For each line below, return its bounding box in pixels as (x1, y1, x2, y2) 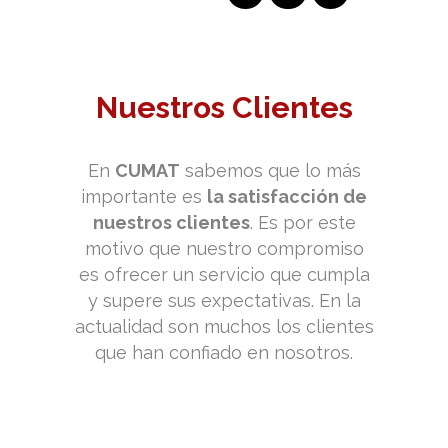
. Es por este (249, 211, 356, 233)
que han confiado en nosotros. (95, 341, 353, 363)
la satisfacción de (207, 185, 367, 207)
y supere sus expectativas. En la (87, 289, 361, 311)
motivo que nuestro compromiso (84, 237, 364, 259)
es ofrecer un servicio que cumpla (78, 263, 370, 285)
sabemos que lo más (179, 159, 361, 181)
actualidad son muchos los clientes (74, 315, 374, 337)
